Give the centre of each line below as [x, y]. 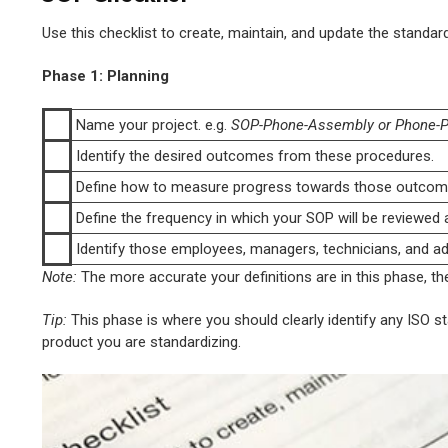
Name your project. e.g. [153, 125]
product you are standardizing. [141, 342]
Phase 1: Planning [105, 76]
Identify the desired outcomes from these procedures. [255, 156]
